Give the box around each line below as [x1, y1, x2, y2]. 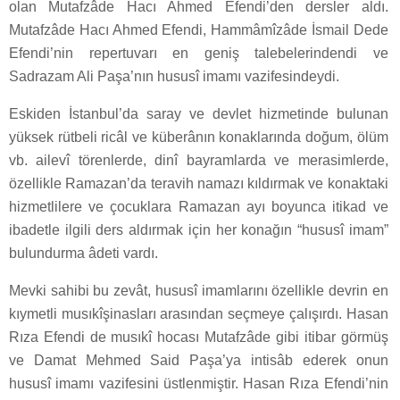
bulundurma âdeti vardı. [9, 246, 158, 262]
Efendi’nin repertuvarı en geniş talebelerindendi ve [9, 46, 388, 62]
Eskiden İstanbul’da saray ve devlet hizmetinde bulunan [9, 106, 388, 122]
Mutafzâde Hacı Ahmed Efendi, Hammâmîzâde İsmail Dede [9, 22, 388, 38]
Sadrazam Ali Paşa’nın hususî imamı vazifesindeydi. [9, 69, 339, 85]
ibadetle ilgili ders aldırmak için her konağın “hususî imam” [9, 222, 388, 238]
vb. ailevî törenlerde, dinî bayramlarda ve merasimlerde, [9, 153, 388, 169]
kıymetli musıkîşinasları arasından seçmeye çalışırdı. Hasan [9, 306, 388, 322]
